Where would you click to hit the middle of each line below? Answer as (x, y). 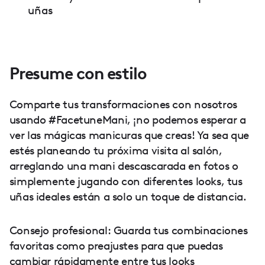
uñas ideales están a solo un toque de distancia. (128, 196)
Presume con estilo (78, 74)
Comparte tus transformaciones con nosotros (123, 104)
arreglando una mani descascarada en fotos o (124, 166)
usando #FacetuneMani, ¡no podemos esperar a (127, 119)
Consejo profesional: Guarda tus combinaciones (128, 231)
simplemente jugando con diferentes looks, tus (126, 181)
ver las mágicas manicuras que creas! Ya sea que (129, 135)
